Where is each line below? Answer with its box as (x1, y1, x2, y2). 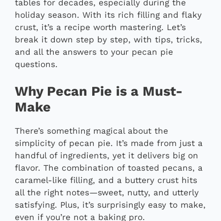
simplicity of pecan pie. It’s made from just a (15, 138, 203, 148)
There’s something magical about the (15, 125, 168, 136)
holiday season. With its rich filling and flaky (15, 10, 202, 20)
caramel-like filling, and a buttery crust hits (15, 175, 197, 185)
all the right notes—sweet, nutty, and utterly (15, 187, 199, 197)
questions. (15, 59, 58, 70)
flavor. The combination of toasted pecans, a (15, 162, 203, 173)
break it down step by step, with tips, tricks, (15, 35, 202, 45)
